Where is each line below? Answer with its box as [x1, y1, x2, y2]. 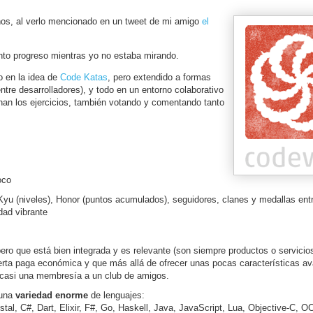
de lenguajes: [87, 290, 145, 300]
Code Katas [60, 72, 108, 82]
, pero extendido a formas [108, 72, 211, 82]
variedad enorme [15, 290, 88, 300]
